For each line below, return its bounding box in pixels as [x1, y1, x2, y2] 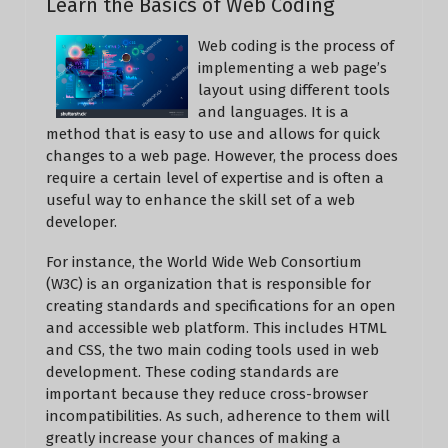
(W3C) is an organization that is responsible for [46, 275, 371, 293]
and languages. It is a [197, 103, 349, 121]
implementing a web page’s [197, 59, 387, 77]
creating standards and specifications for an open [46, 297, 396, 315]
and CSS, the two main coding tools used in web [46, 341, 379, 359]
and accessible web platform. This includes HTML [46, 319, 387, 337]
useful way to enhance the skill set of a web [46, 191, 355, 209]
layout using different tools [197, 81, 390, 99]
